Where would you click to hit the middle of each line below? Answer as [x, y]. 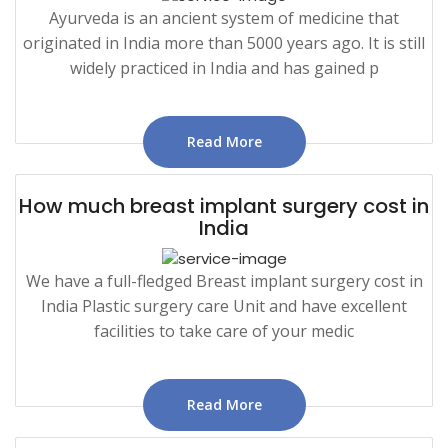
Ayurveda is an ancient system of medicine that [224, 17]
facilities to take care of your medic [224, 330]
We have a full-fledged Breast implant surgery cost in [224, 280]
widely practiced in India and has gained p [224, 67]
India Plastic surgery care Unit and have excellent [224, 305]
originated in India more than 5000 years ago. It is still [224, 42]
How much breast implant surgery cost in [224, 205]
